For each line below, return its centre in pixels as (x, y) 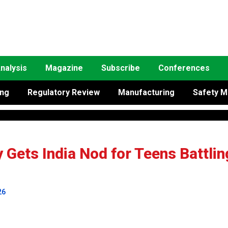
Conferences (184, 68)
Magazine (64, 68)
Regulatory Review (64, 92)
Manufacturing (146, 92)
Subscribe (121, 68)
